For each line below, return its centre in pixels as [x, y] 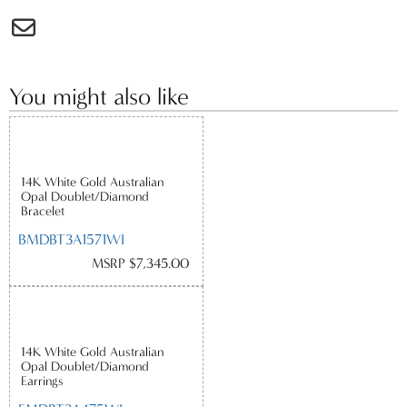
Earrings [42, 381]
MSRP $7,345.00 [140, 264]
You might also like [99, 97]
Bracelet [42, 211]
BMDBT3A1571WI [72, 240]
